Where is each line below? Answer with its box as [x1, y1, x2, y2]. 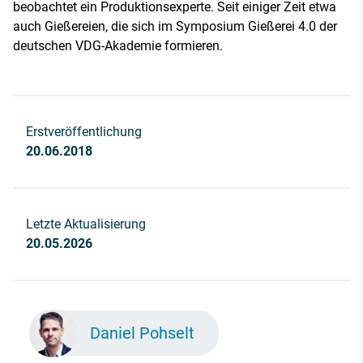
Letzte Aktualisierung [26, 216, 146, 233]
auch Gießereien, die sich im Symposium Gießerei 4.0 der [13, 19, 337, 35]
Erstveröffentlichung [26, 124, 142, 140]
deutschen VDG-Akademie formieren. [13, 38, 223, 54]
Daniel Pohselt [90, 323, 195, 344]
